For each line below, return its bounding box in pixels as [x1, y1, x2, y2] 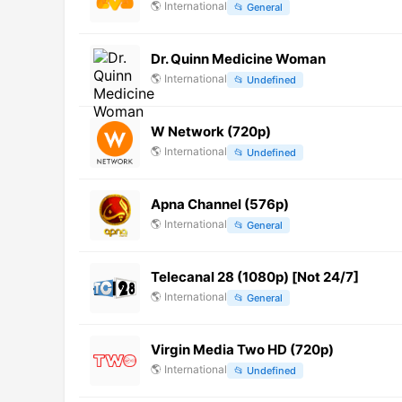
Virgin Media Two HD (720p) [151, 340, 334, 358]
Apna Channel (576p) [151, 195, 289, 213]
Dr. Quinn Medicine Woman [151, 49, 326, 67]
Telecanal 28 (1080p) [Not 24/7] [151, 267, 359, 285]
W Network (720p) [151, 122, 271, 140]
